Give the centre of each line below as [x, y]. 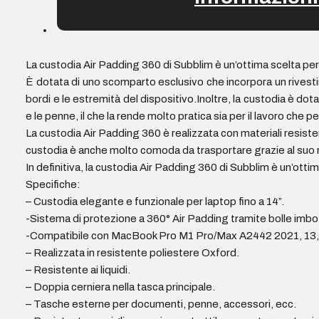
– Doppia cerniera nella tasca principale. [121, 287]
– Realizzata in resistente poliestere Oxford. [133, 252]
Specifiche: [53, 184]
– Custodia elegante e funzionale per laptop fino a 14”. [155, 201]
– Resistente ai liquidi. [78, 270]
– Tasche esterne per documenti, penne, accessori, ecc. [161, 304]
